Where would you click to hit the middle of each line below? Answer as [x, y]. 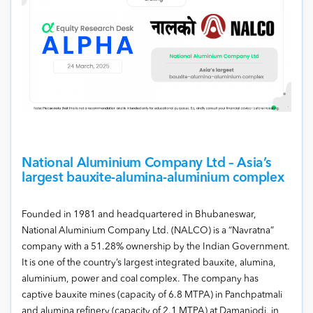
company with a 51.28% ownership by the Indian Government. [156, 247]
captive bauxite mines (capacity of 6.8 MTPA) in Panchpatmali [152, 295]
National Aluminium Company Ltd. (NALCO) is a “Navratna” [148, 231]
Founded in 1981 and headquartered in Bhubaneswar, [139, 215]
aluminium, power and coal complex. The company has [140, 279]
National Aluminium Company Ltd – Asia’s [147, 163]
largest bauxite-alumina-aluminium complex [153, 178]
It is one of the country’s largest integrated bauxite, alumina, [149, 263]
